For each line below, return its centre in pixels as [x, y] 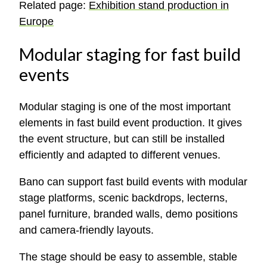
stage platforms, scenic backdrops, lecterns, [123, 198]
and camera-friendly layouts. [86, 230]
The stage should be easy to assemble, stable [128, 257]
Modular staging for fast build [130, 54]
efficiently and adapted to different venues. [120, 155]
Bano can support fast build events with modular [133, 181]
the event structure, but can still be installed [122, 139]
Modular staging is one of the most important [125, 106]
